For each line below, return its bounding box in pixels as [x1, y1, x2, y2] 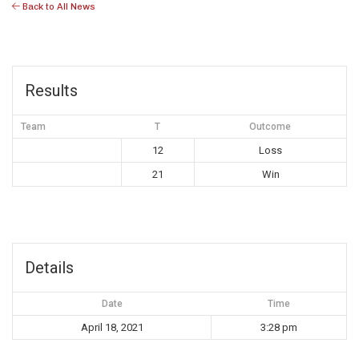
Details [25, 258, 74, 278]
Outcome [249, 121, 291, 133]
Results [25, 81, 78, 101]
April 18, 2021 [80, 321, 143, 334]
